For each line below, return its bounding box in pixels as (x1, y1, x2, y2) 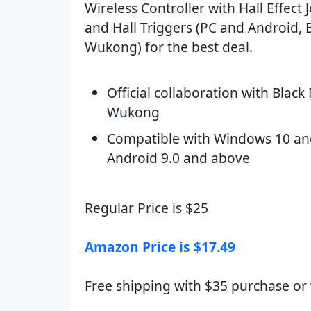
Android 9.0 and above (107, 149, 250, 167)
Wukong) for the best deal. (85, 37, 253, 56)
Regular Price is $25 (85, 199, 208, 217)
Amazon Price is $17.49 (85, 237, 235, 256)
